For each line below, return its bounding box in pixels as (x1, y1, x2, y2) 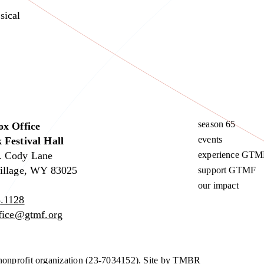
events (198, 134, 223, 145)
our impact (198, 180, 239, 191)
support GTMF (198, 165, 256, 176)
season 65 (198, 119, 236, 130)
